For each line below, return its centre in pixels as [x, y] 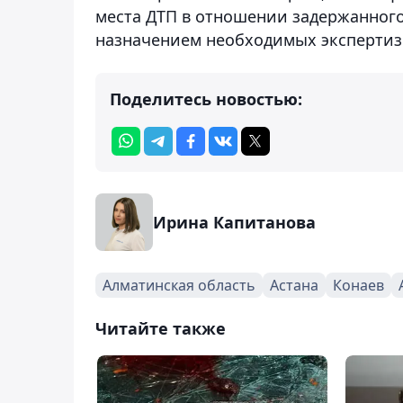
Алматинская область [179, 285]
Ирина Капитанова [234, 222]
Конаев [358, 285]
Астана [294, 285]
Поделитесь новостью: [206, 99]
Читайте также [161, 328]
